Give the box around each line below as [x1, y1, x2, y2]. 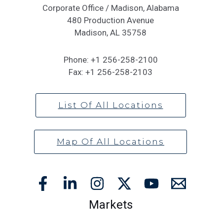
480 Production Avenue [67, 15, 154, 26]
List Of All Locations [58, 100, 163, 110]
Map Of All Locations [57, 136, 164, 147]
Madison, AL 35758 [74, 28, 147, 38]
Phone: [63, 55, 91, 65]
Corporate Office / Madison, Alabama [42, 3, 179, 13]
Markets [88, 197, 133, 212]
